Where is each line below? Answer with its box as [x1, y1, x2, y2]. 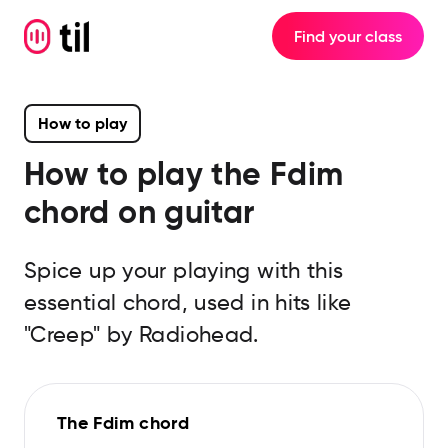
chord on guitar [24, 192, 255, 232]
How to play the [24, 154, 270, 194]
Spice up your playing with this [24, 257, 344, 284]
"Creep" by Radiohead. [24, 321, 259, 348]
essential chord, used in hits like [24, 289, 352, 316]
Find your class [294, 26, 402, 46]
